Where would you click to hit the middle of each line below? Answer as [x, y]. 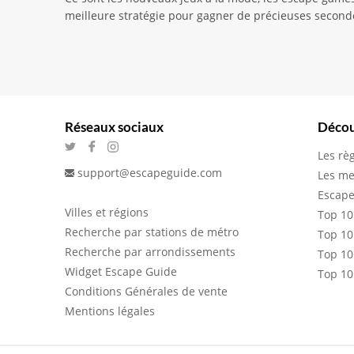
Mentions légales [110, 311]
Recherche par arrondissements [150, 252]
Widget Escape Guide [121, 271]
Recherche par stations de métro [152, 232]
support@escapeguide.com [150, 173]
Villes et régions [107, 212]
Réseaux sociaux [114, 127]
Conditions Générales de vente [146, 291]
